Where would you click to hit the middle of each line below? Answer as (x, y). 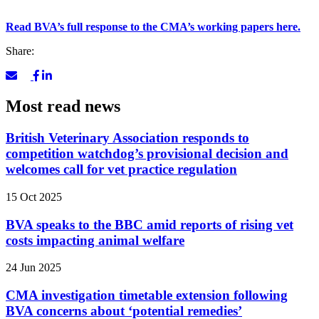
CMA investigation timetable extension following (147, 296)
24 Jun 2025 (33, 268)
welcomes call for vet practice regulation (121, 169)
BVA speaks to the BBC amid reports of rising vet (150, 224)
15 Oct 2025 (34, 197)
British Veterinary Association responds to (127, 138)
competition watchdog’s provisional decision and (147, 154)
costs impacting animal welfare (95, 240)
